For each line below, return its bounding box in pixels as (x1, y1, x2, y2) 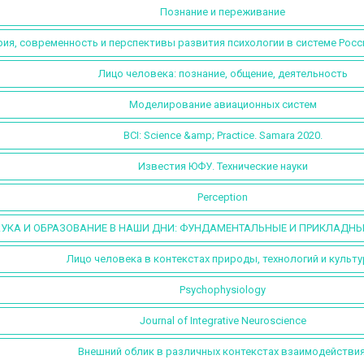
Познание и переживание (160, 6, 285, 19)
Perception (197, 191, 248, 204)
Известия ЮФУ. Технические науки (137, 160, 308, 173)
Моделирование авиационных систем (128, 98, 317, 111)
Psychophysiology (180, 284, 266, 297)
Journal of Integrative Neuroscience (139, 314, 306, 327)
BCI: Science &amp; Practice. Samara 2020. (123, 129, 323, 142)
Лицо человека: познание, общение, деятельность (97, 67, 348, 80)
